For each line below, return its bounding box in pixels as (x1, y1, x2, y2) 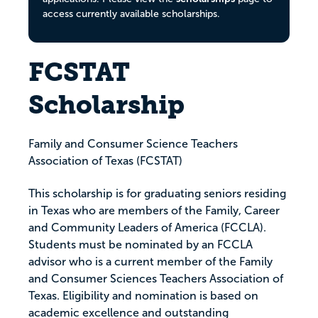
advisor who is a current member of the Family (28, 256, 273, 268)
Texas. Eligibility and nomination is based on (28, 290, 258, 302)
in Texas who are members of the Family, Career (28, 204, 280, 217)
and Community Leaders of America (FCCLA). (28, 221, 266, 234)
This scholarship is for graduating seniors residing (28, 187, 286, 200)
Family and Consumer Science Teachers (28, 138, 238, 150)
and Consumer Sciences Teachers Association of (28, 273, 283, 285)
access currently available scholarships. (43, 9, 220, 19)
